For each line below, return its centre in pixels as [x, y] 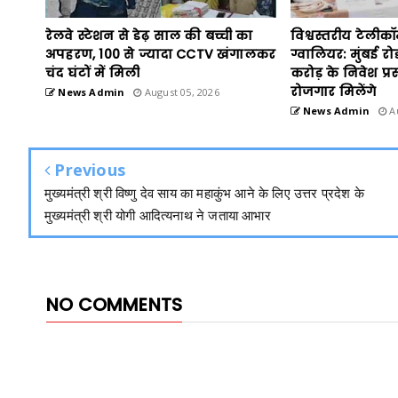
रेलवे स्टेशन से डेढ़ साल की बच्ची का [149, 36]
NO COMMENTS [115, 305]
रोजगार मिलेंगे [333, 92]
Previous [88, 170]
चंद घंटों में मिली [92, 73]
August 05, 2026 [180, 92]
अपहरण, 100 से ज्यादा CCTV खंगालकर [161, 54]
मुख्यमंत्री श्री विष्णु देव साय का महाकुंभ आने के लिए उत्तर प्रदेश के [204, 193]
